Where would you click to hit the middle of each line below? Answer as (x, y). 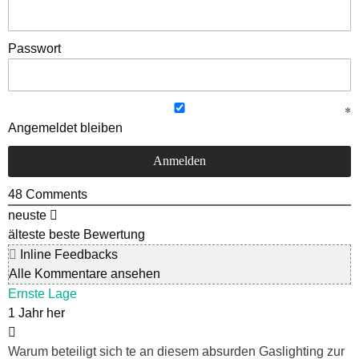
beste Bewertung (97, 235)
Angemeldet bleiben (65, 128)
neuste (27, 216)
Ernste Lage (42, 294)
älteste (27, 235)
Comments (55, 195)
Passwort (34, 49)
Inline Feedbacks (67, 255)
